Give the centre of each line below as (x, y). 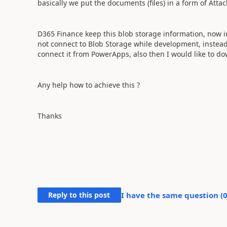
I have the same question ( (172, 195)
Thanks (49, 116)
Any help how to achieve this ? (88, 85)
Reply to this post (79, 195)
